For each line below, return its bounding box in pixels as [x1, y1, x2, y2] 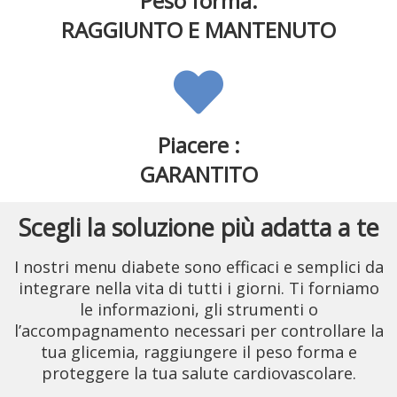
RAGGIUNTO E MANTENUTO [61, 15, 336, 44]
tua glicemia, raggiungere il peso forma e [40, 341, 357, 362]
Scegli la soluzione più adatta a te [18, 211, 379, 244]
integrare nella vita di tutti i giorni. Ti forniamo [18, 277, 379, 299]
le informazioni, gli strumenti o [79, 299, 318, 320]
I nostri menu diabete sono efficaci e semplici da [13, 256, 384, 277]
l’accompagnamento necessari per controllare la [13, 320, 384, 341]
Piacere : [157, 130, 240, 160]
